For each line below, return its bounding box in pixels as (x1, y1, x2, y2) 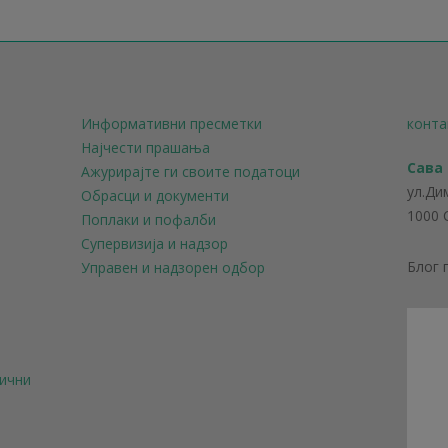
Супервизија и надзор (80, 234, 228, 253)
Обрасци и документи (80, 186, 229, 205)
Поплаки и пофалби (80, 210, 216, 229)
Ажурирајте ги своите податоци (80, 162, 300, 181)
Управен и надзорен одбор (80, 258, 265, 277)
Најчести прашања (80, 138, 210, 157)
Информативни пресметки (80, 114, 262, 133)
